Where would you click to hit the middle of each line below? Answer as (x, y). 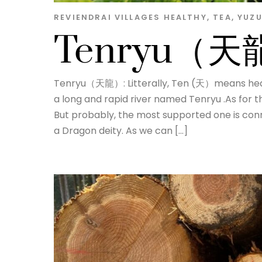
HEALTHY (185, 17)
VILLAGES (137, 17)
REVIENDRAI (83, 17)
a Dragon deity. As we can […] (121, 131)
